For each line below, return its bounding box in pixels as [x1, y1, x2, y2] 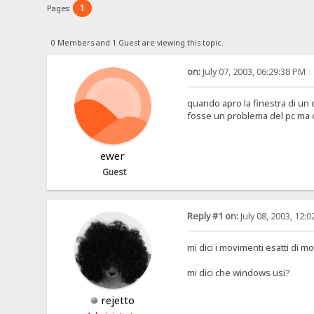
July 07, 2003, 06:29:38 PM [200, 65, 306, 78]
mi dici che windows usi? [186, 266, 290, 280]
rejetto [101, 293, 135, 308]
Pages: [47, 2, 74, 13]
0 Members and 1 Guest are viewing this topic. [50, 37, 224, 48]
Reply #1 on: [186, 210, 238, 223]
